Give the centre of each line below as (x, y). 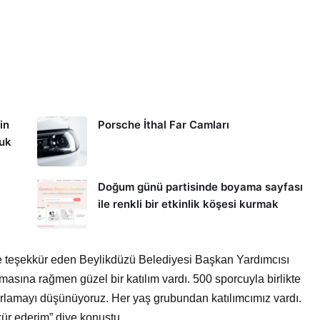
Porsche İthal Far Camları (163, 125)
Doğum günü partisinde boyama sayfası (200, 187)
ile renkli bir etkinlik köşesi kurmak (188, 204)
